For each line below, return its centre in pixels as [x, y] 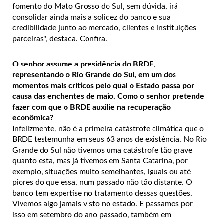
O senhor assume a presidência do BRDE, [84, 64]
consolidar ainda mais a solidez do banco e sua [91, 17]
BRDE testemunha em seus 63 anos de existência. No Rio [109, 139]
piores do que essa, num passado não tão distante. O [102, 182]
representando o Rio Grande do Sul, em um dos [94, 75]
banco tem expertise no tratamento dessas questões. [102, 193]
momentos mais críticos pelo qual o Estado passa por [103, 85]
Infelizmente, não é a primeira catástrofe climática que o [108, 128]
